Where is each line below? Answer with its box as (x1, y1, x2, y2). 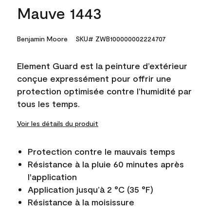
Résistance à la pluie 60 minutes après (28, 158, 184, 169)
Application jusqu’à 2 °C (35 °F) (28, 183, 153, 195)
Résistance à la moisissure (28, 196, 134, 207)
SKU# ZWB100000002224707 (75, 34, 166, 43)
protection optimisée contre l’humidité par (17, 85, 192, 96)
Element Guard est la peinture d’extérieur (17, 60, 187, 71)
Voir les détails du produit (17, 119, 98, 127)
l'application (28, 171, 77, 182)
